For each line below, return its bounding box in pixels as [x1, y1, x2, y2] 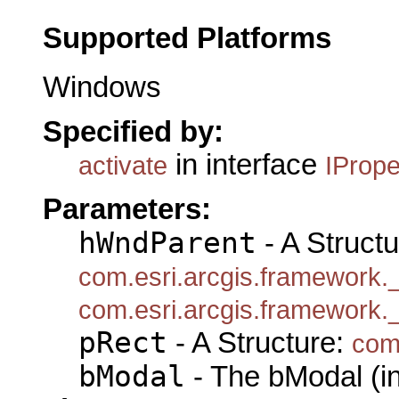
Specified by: [43, 115, 224, 148]
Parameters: [43, 193, 211, 226]
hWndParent [78, 226, 256, 261]
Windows [43, 70, 161, 103]
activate [78, 150, 167, 180]
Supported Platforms [43, 21, 331, 54]
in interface [167, 148, 325, 181]
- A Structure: [167, 327, 352, 360]
